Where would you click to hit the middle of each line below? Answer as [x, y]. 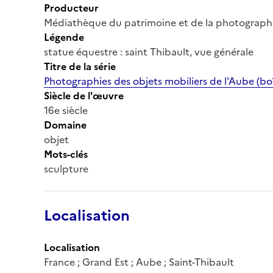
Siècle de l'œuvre [84, 95]
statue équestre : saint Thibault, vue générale [149, 51]
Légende [64, 37]
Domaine [65, 125]
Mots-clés [66, 154]
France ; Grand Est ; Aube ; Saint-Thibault [139, 262]
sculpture [66, 168]
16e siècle [66, 110]
